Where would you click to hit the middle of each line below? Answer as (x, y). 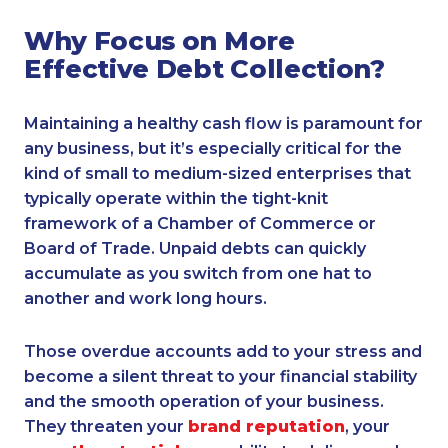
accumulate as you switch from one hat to (198, 274)
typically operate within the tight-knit (176, 199)
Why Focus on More (159, 41)
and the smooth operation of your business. (204, 402)
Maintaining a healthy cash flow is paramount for (223, 124)
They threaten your (106, 427)
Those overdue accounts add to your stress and (223, 352)
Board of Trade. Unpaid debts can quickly (195, 249)
